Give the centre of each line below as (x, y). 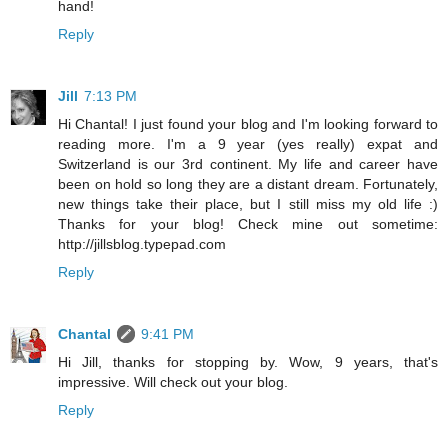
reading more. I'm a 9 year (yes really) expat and (248, 144)
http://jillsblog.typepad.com (142, 244)
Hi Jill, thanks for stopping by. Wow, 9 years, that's (248, 362)
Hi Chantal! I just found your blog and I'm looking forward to (248, 124)
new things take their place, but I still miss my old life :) (248, 204)
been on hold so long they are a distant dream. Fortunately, (248, 184)
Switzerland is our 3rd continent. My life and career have (248, 164)
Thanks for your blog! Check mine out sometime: (248, 224)
